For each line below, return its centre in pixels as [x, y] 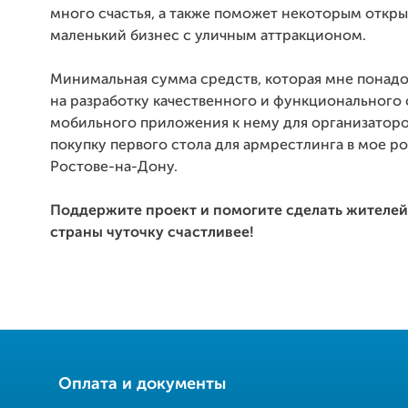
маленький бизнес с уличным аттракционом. [208, 36]
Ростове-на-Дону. [114, 168]
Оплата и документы [142, 384]
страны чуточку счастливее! [152, 233]
